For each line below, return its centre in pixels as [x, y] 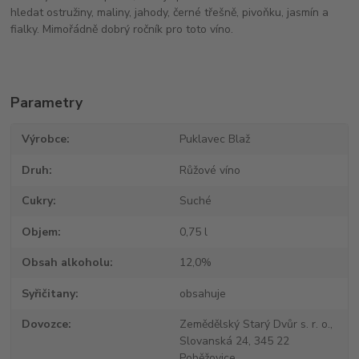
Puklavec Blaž [214, 139]
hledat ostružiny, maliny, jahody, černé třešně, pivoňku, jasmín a [170, 13]
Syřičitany [49, 293]
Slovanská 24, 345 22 [234, 341]
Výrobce [44, 139]
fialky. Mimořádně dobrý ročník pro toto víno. [122, 30]
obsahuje [202, 293]
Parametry [47, 103]
